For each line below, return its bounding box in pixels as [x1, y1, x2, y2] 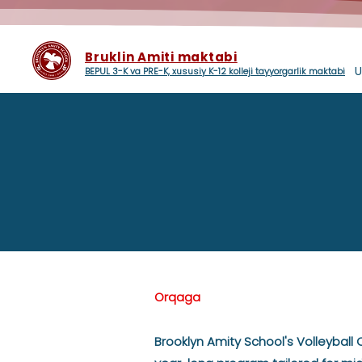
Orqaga [154, 288, 200, 305]
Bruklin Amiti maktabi [85, 48, 238, 65]
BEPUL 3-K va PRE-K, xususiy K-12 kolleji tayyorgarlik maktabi [85, 65, 345, 78]
